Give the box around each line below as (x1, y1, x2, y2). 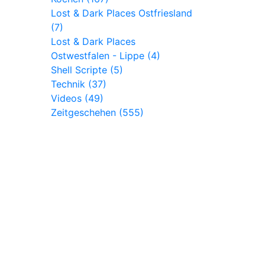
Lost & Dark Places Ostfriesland (51, 7, 192, 19)
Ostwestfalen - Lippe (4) (51, 50, 160, 62)
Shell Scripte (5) (51, 64, 123, 76)
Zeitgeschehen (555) (51, 106, 144, 118)
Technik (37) (51, 78, 106, 90)
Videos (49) (51, 92, 104, 104)
